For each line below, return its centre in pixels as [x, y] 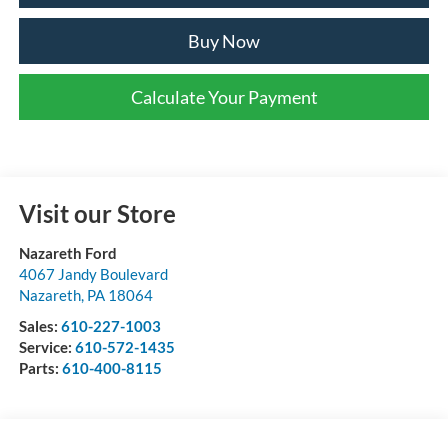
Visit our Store [97, 214]
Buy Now [224, 40]
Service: [46, 347]
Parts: [40, 368]
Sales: [39, 326]
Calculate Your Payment [224, 96]
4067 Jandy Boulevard [93, 274]
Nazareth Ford [67, 253]
